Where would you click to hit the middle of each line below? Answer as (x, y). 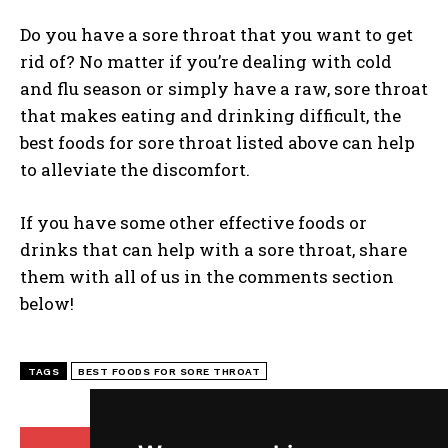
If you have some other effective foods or (193, 222)
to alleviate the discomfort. (135, 169)
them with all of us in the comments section (207, 276)
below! (47, 303)
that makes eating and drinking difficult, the (210, 115)
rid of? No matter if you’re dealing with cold (206, 61)
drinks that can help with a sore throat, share (213, 249)
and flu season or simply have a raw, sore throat (224, 88)
